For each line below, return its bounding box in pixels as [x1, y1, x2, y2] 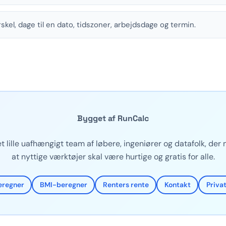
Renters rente [102, 180, 149, 190]
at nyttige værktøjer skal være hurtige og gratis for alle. [11, 151, 215, 162]
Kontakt [164, 180, 191, 190]
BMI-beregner [39, 180, 87, 190]
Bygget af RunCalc [77, 112, 149, 124]
